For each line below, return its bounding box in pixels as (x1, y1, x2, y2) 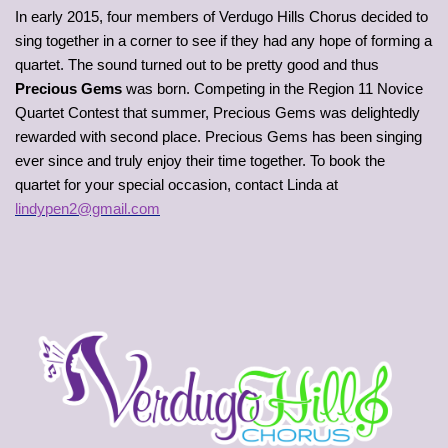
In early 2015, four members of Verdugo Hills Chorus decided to (15, 8, 428, 25)
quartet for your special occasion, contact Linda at (15, 176, 338, 193)
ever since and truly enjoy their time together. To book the (15, 152, 385, 169)
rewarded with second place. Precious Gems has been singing (15, 128, 422, 145)
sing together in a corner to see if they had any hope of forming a (15, 32, 432, 49)
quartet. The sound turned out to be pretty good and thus (15, 56, 379, 73)
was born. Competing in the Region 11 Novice (122, 80, 423, 97)
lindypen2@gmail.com (15, 200, 160, 217)
